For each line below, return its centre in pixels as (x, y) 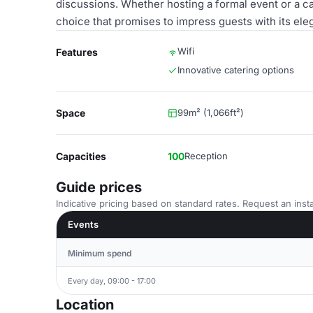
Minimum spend (100, 253)
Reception (206, 156)
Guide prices (99, 187)
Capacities (81, 156)
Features (77, 52)
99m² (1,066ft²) (211, 112)
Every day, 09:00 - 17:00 (112, 281)
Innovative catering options (236, 70)
